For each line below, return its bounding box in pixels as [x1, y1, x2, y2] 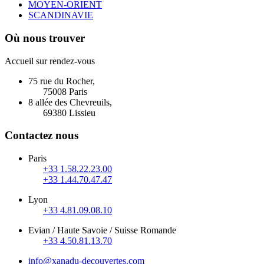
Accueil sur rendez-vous [5, 55, 95, 66]
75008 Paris [43, 86, 87, 97]
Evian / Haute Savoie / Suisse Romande [28, 225, 176, 236]
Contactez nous [5, 129, 78, 142]
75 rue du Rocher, [28, 75, 95, 86]
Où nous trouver [5, 31, 85, 44]
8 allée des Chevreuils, [28, 97, 112, 107]
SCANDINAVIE [28, 10, 93, 21]
